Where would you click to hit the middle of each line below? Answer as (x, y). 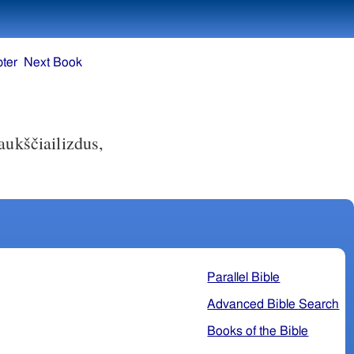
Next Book (53, 63)
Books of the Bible (258, 331)
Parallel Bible (244, 277)
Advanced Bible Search (273, 304)
